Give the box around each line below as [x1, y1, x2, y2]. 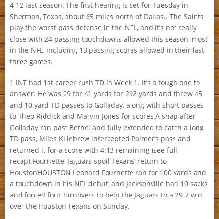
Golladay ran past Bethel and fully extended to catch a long [10, 123, 204, 132]
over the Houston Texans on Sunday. [10, 201, 130, 211]
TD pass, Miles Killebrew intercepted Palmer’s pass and [10, 134, 191, 143]
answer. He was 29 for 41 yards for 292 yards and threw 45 [10, 89, 202, 98]
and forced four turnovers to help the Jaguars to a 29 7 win [10, 190, 202, 199]
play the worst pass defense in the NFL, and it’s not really [10, 23, 197, 32]
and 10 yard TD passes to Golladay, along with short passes [10, 100, 204, 109]
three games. [10, 57, 53, 66]
